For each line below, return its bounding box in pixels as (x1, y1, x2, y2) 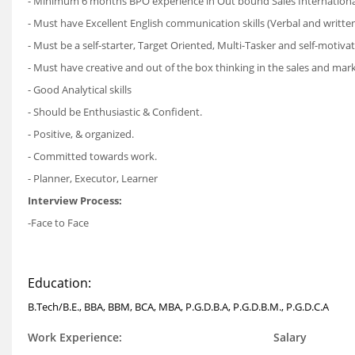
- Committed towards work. (28, 149, 157, 163)
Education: (28, 274, 91, 292)
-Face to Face (28, 216, 89, 230)
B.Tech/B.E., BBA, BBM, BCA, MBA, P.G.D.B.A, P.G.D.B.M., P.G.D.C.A (28, 300, 329, 314)
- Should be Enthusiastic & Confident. (28, 105, 202, 119)
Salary (273, 330, 307, 345)
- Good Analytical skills (28, 82, 132, 97)
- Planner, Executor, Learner (28, 171, 158, 185)
